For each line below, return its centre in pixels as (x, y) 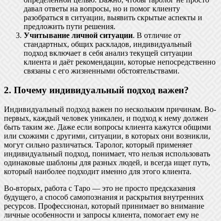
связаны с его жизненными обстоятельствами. (102, 71)
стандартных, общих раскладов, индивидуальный (108, 44)
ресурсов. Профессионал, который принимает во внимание (104, 206)
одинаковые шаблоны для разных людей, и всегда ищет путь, (107, 162)
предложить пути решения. (70, 27)
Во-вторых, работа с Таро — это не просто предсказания (100, 188)
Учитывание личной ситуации (78, 36)
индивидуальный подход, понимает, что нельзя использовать (107, 153)
